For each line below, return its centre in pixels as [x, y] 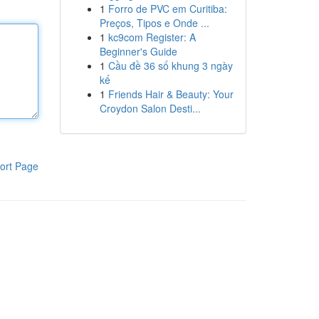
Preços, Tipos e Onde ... [154, 23]
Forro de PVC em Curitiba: [167, 9]
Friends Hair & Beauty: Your [171, 94]
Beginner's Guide [138, 51]
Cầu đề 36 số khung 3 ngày [170, 66]
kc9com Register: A [152, 37]
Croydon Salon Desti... [150, 108]
